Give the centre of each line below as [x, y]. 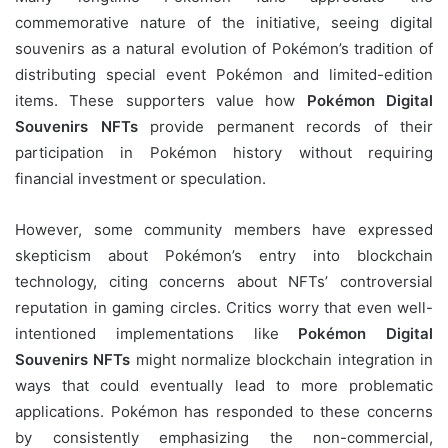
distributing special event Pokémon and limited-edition [224, 75]
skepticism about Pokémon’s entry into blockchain [224, 256]
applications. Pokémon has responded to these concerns [224, 412]
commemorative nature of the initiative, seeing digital [224, 23]
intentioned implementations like [157, 334]
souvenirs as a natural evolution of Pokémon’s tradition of [224, 49]
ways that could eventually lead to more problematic [224, 386]
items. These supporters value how [161, 101]
